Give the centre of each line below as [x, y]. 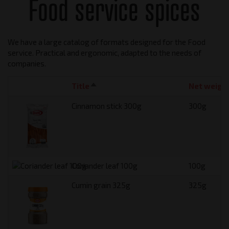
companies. [27, 63]
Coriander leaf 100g [105, 166]
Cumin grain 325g [101, 185]
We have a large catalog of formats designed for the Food [107, 42]
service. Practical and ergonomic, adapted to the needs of [105, 53]
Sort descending [120, 86]
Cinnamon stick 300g [107, 106]
